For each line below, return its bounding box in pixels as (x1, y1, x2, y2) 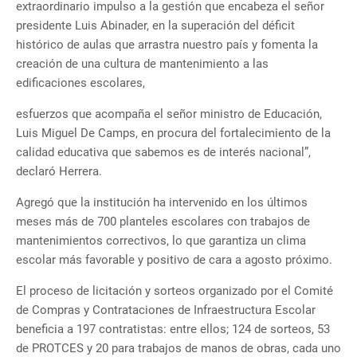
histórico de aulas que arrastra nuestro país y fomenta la (16, 37, 318, 53)
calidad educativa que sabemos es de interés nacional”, (16, 145, 311, 160)
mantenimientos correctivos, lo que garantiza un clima (16, 233, 306, 249)
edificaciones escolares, (16, 76, 145, 91)
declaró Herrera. (16, 164, 102, 179)
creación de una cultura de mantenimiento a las (16, 57, 269, 72)
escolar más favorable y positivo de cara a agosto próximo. (16, 253, 332, 268)
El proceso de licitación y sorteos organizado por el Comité (16, 284, 333, 299)
